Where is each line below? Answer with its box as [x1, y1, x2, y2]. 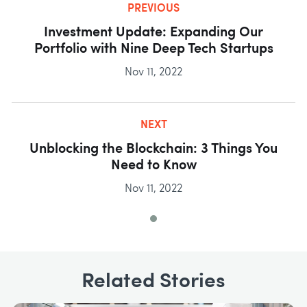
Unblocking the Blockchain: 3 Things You [29, 143, 278, 157]
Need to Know [110, 159, 197, 173]
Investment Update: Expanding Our [44, 26, 263, 40]
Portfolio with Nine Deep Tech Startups [34, 42, 273, 57]
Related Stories [82, 271, 225, 293]
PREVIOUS [127, 3, 180, 15]
